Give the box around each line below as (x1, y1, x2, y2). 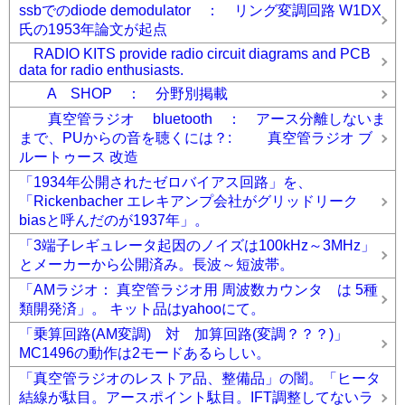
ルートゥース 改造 (19, 149, 138, 165)
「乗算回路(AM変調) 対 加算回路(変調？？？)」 (19, 326, 348, 342)
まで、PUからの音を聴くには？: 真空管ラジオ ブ (19, 130, 372, 146)
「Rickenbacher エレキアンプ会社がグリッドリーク (19, 193, 358, 209)
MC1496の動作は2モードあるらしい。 (19, 345, 270, 361)
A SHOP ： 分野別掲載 (19, 86, 228, 101)
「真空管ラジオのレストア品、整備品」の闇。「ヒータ (19, 371, 381, 386)
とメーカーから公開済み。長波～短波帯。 (19, 257, 294, 272)
